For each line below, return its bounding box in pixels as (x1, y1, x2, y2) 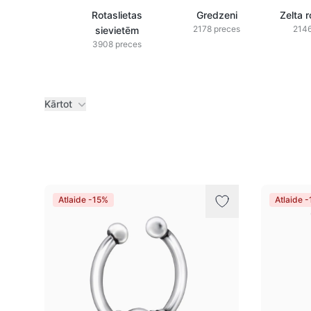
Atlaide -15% (58, 194, 108, 205)
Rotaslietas (91, 9, 142, 21)
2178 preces (193, 24, 240, 34)
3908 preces (92, 39, 142, 49)
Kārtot (44, 98, 72, 110)
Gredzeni (196, 9, 237, 21)
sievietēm (94, 24, 139, 36)
